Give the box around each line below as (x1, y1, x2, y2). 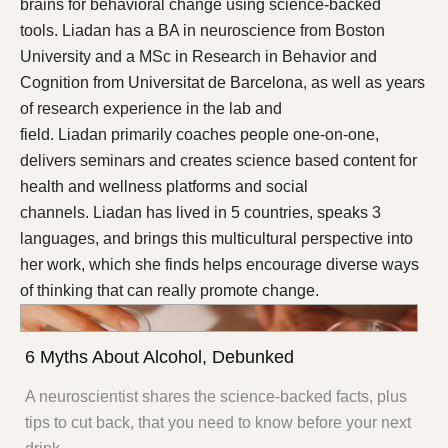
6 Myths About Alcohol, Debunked (25, 346, 294, 367)
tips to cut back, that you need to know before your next (25, 413, 411, 431)
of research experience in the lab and (20, 99, 282, 117)
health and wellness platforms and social (20, 177, 308, 195)
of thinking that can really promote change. (20, 281, 319, 299)
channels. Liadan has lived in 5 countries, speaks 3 (20, 203, 381, 221)
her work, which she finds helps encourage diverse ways (20, 255, 419, 273)
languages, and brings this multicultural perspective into (20, 229, 413, 247)
